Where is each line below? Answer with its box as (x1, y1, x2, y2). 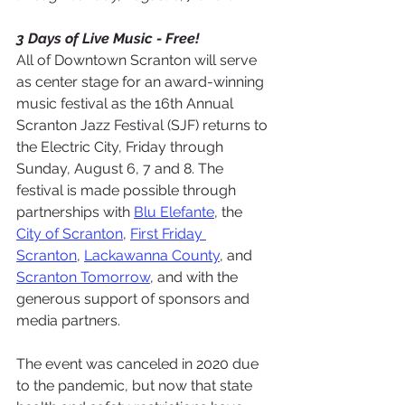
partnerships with (16, 202, 134, 221)
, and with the (150, 268, 241, 286)
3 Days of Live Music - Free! (16, 29, 200, 47)
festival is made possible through (16, 181, 240, 199)
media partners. (16, 311, 120, 329)
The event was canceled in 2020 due (16, 354, 262, 372)
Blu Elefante (134, 202, 214, 221)
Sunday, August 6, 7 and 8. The (16, 159, 227, 177)
